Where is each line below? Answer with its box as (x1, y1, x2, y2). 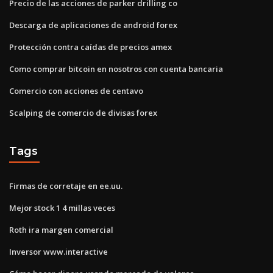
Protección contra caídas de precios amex (9, 41, 172, 52)
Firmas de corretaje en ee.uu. (9, 180, 122, 191)
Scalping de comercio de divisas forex (9, 107, 157, 118)
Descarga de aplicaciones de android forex (9, 19, 177, 30)
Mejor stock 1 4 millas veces (9, 202, 115, 213)
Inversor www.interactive (9, 246, 108, 257)
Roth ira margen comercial (9, 224, 113, 235)
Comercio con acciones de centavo (9, 85, 143, 96)
